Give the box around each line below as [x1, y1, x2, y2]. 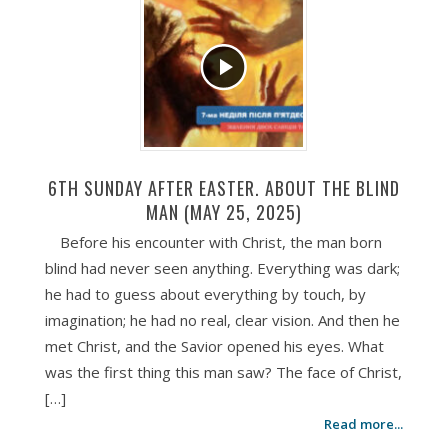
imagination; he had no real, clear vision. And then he [44, 310, 400, 330]
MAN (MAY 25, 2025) [145, 199, 302, 225]
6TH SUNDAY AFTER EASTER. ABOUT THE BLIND [47, 175, 400, 201]
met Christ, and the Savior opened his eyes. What [44, 336, 384, 356]
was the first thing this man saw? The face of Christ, [44, 362, 402, 382]
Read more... [324, 415, 404, 433]
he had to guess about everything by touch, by [44, 284, 366, 304]
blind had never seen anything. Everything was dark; [44, 258, 400, 278]
